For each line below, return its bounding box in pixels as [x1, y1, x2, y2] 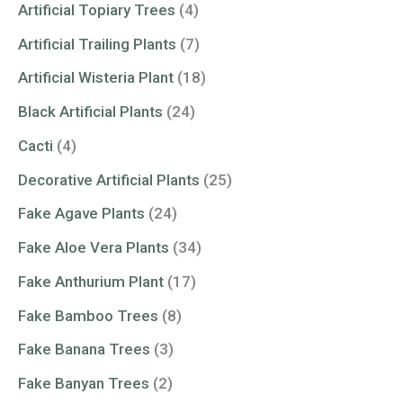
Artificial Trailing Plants [18, 34, 176, 53]
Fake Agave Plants [18, 204, 145, 223]
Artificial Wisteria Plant [18, 68, 174, 87]
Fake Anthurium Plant [18, 272, 164, 291]
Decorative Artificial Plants [18, 170, 200, 189]
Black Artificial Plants [18, 103, 163, 121]
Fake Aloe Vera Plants [18, 238, 169, 257]
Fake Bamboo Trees [18, 306, 158, 325]
